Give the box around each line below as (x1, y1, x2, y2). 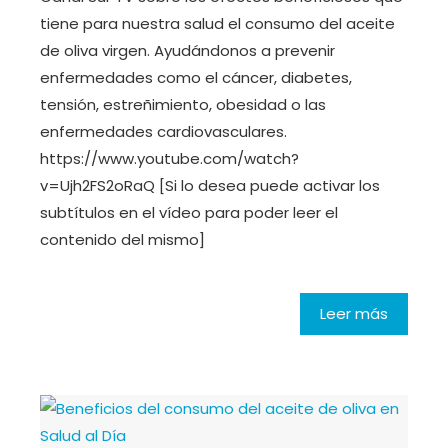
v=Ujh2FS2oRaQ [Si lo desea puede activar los (40, 175, 380, 197)
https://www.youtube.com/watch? (40, 148, 299, 170)
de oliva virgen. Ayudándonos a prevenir (40, 40, 335, 62)
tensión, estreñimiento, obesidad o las (40, 94, 326, 116)
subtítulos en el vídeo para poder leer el (40, 202, 338, 224)
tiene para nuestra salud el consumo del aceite (40, 13, 395, 35)
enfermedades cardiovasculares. (40, 121, 287, 143)
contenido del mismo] (40, 229, 205, 251)
